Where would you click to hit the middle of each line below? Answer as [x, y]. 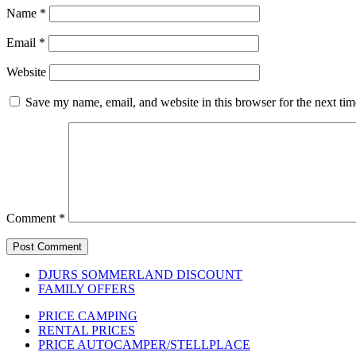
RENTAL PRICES [87, 330]
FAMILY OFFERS [87, 288]
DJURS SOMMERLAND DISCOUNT [140, 274]
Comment [33, 218]
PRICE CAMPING [88, 315]
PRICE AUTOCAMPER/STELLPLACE [144, 344]
